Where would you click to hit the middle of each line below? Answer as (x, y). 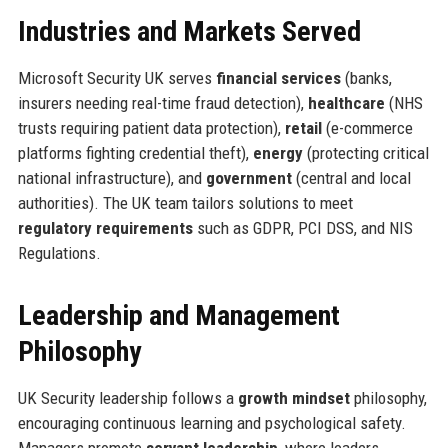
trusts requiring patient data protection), (151, 127)
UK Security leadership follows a (127, 397)
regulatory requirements (105, 227)
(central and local (351, 177)
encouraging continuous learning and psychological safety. (211, 422)
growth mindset (293, 397)
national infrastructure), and (111, 177)
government (248, 177)
